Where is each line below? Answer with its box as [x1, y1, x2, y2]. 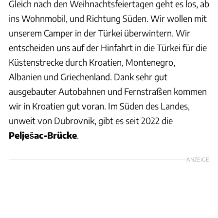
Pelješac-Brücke [9, 129, 77, 141]
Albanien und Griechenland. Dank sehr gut [9, 71, 167, 82]
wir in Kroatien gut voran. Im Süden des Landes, [9, 100, 190, 111]
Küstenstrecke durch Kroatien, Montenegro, [9, 56, 175, 68]
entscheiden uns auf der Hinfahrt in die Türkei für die [9, 41, 207, 53]
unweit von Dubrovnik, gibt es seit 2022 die [9, 114, 173, 126]
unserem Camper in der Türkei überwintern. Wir [9, 27, 190, 38]
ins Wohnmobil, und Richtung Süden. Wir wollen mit [9, 12, 207, 24]
